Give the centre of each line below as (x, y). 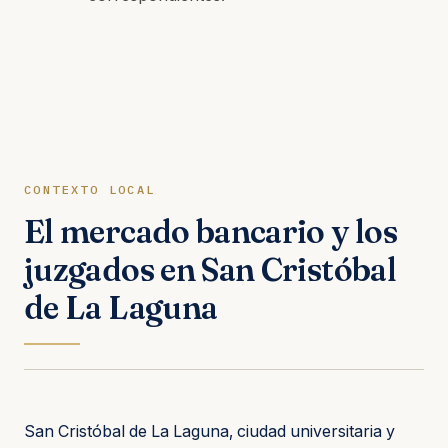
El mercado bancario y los (210, 231)
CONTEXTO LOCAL (90, 189)
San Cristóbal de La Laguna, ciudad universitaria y (209, 430)
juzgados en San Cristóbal (210, 269)
